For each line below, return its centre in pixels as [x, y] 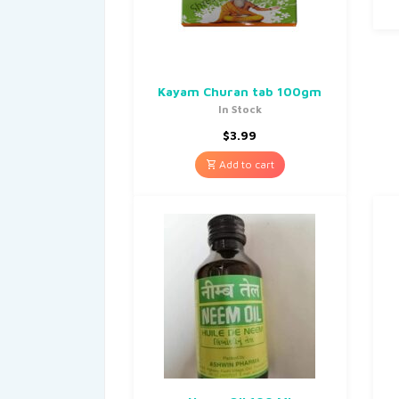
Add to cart [245, 164]
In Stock [240, 109]
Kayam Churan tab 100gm [240, 91]
